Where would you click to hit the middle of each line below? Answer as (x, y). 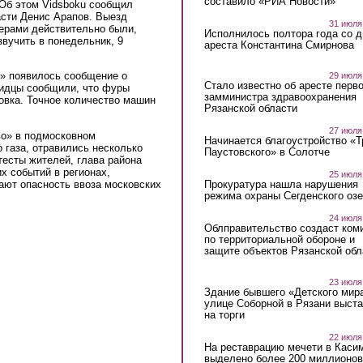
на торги (224, 314)
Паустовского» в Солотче (267, 152)
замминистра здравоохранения (280, 97)
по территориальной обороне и (279, 240)
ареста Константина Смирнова (279, 45)
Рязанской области (250, 109)
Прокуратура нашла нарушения (281, 185)
